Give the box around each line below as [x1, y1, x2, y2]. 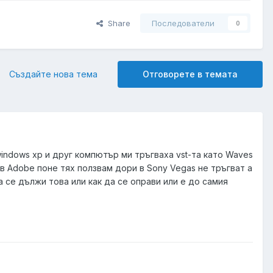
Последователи [152, 18, 214, 29]
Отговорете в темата [143, 69, 238, 80]
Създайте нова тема [9, 69, 97, 80]
